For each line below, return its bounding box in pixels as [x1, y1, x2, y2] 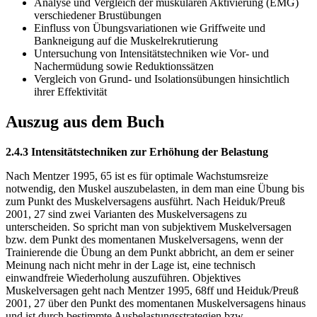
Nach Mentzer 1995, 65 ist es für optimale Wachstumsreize [6, 170, 268, 183]
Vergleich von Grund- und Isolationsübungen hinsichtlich [34, 73, 289, 86]
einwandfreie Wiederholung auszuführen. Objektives [6, 272, 241, 284]
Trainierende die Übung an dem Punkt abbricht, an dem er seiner [6, 246, 294, 259]
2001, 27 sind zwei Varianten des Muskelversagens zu [6, 208, 247, 221]
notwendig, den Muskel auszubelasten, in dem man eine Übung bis [6, 183, 304, 195]
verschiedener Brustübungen [34, 9, 161, 22]
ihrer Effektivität [34, 86, 107, 98]
